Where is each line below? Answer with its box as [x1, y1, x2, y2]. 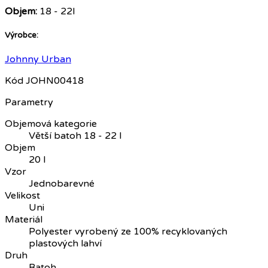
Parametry [5, 96, 53, 109]
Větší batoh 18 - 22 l [29, 130, 121, 142]
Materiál [5, 214, 42, 226]
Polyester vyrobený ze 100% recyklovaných [29, 226, 227, 238]
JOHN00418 [26, 75, 84, 87]
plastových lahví [29, 237, 102, 250]
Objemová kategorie [5, 118, 97, 130]
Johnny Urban [5, 53, 71, 66]
